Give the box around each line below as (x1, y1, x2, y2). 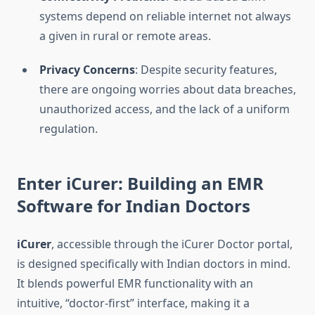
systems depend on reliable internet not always (39, 8, 291, 25)
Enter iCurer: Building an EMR (17, 172, 264, 195)
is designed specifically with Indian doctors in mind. (17, 256, 290, 272)
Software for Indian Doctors (17, 194, 250, 218)
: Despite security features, (135, 62, 277, 78)
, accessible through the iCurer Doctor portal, (51, 236, 292, 252)
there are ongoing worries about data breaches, (39, 82, 296, 98)
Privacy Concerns (39, 62, 135, 78)
